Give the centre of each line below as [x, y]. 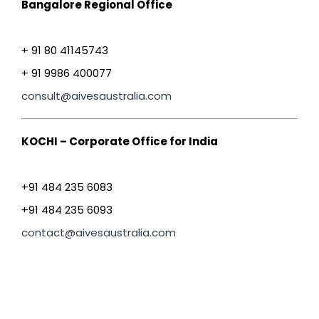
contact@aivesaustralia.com [99, 232]
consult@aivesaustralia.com [96, 95]
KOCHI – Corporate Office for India [120, 141]
